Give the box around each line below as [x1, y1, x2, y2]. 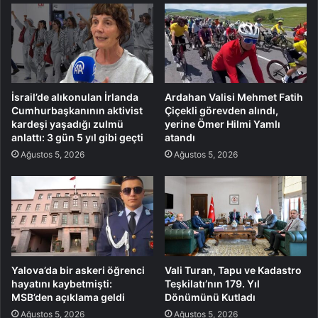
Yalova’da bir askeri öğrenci [11, 264, 145, 277]
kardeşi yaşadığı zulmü [11, 118, 124, 131]
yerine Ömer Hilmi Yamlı [165, 118, 280, 131]
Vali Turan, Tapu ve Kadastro [165, 264, 302, 277]
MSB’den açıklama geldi [11, 291, 125, 304]
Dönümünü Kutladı [165, 291, 256, 304]
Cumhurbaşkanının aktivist [11, 104, 143, 117]
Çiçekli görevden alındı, [165, 104, 278, 117]
